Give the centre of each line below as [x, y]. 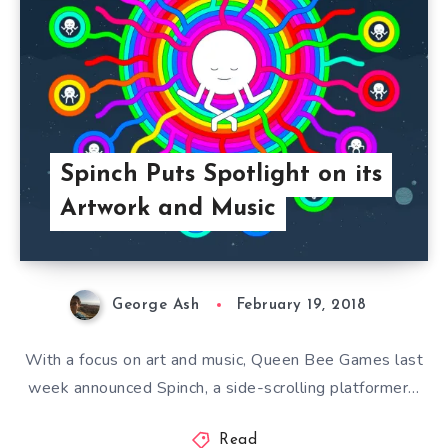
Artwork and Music [167, 209]
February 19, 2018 [301, 305]
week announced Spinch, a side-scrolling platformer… [224, 388]
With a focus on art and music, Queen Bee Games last [224, 360]
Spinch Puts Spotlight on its [220, 175]
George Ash [156, 305]
